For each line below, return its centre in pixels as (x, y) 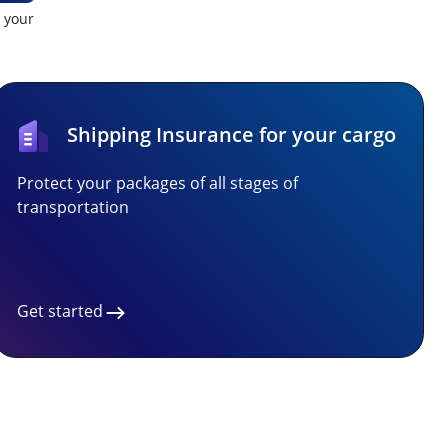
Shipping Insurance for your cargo (231, 134)
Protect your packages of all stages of (157, 183)
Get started (60, 311)
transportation (73, 207)
